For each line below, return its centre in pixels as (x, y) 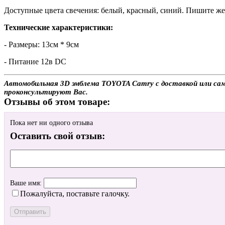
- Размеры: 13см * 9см (41, 44)
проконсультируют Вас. (46, 92)
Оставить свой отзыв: (58, 136)
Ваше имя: (27, 183)
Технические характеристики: (59, 27)
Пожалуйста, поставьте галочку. (75, 194)
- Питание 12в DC (35, 61)
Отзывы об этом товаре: (57, 101)
